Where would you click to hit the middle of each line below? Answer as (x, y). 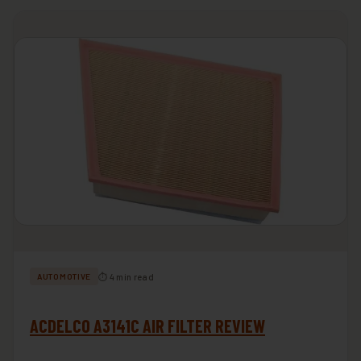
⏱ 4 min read (126, 276)
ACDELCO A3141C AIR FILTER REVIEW (147, 326)
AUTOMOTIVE (64, 277)
